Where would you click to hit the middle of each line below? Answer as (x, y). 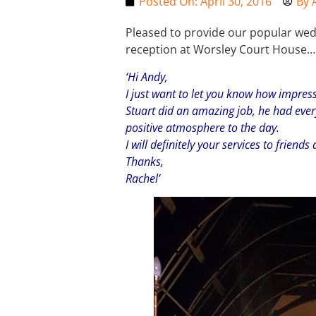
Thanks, (144, 161)
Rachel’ (142, 178)
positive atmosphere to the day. (202, 127)
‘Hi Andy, (146, 77)
